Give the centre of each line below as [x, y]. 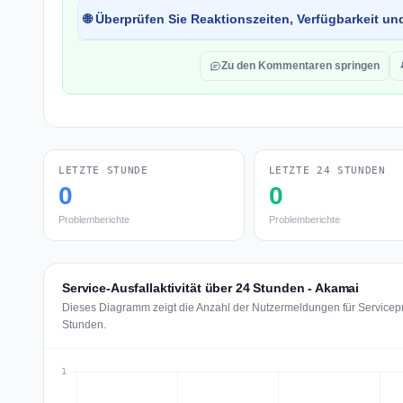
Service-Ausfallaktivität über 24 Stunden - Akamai [211, 288]
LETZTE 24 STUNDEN [327, 170]
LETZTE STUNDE [103, 170]
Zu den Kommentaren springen [300, 66]
